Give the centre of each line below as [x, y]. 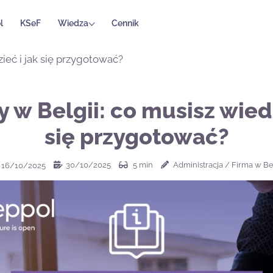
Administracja [198, 165]
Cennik [125, 23]
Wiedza [73, 23]
